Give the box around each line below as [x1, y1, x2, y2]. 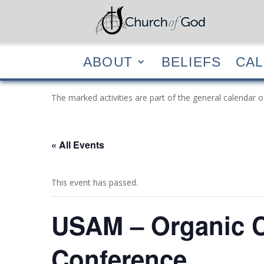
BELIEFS [161, 54, 221, 70]
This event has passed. [51, 177, 138, 188]
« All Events [51, 138, 105, 151]
